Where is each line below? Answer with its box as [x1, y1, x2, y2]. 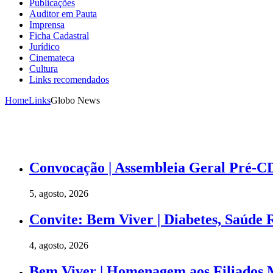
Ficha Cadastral [29, 30, 89, 41]
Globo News [51, 95, 100, 106]
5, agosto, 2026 [29, 188, 88, 199]
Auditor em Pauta [29, 9, 97, 19]
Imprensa [29, 19, 65, 30]
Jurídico [29, 41, 60, 52]
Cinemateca [29, 52, 74, 63]
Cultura [29, 63, 58, 74]
